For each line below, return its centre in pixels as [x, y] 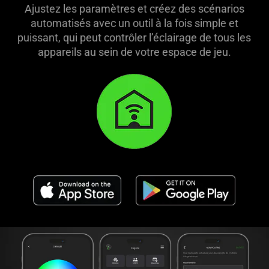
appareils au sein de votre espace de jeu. [134, 52]
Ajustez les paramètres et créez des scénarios [134, 8]
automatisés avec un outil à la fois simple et [134, 23]
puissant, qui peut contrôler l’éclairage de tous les [134, 37]
